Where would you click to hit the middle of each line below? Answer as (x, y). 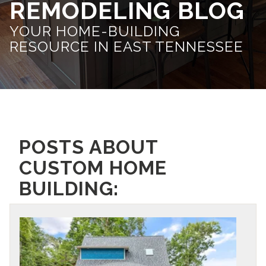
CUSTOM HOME (93, 168)
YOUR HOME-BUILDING (95, 31)
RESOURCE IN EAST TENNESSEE (126, 47)
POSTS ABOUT (88, 147)
